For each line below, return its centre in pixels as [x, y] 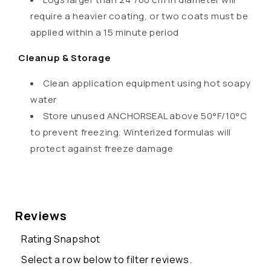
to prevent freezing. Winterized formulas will [131, 132]
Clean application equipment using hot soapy [147, 83]
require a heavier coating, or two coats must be [139, 16]
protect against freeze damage [102, 149]
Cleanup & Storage [65, 58]
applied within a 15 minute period [105, 33]
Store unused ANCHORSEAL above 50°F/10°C [145, 116]
